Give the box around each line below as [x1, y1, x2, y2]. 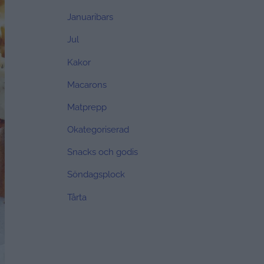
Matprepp [67, 101, 107, 113]
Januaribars [67, 12, 113, 23]
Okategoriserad [67, 124, 129, 136]
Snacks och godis [67, 147, 138, 158]
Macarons [67, 79, 107, 90]
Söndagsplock [67, 169, 125, 180]
